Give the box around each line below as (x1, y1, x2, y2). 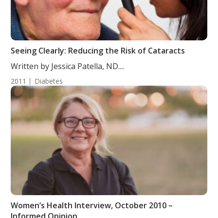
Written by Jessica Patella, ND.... (11, 61, 125, 72)
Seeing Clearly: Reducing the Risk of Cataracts (11, 45, 185, 56)
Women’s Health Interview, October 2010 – (11, 200, 173, 211)
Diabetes (35, 76, 63, 86)
